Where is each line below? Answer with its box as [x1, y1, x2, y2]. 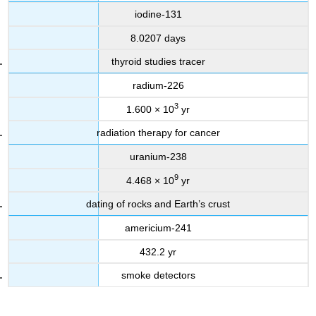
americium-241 [124, 222, 192, 234]
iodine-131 [134, 8, 182, 20]
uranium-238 [129, 151, 187, 163]
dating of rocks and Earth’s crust [86, 198, 230, 210]
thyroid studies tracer [111, 56, 205, 68]
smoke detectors [121, 269, 195, 281]
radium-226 [132, 80, 184, 92]
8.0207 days [130, 32, 186, 44]
